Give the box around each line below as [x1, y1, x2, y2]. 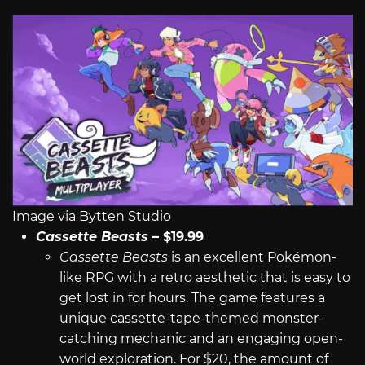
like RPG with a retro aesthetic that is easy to [59, 269, 350, 285]
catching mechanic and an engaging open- [59, 330, 343, 346]
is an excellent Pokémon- [167, 248, 336, 265]
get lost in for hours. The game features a [59, 289, 325, 306]
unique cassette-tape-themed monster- [59, 310, 323, 326]
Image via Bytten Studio [12, 208, 171, 224]
